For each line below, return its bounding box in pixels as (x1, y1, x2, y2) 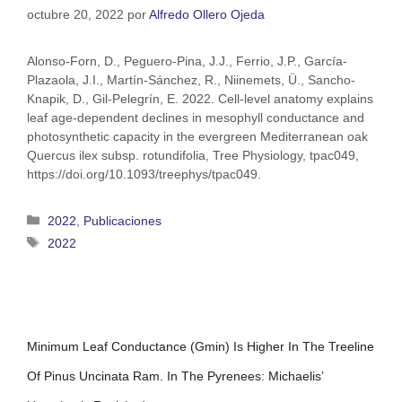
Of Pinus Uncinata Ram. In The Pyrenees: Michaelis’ (27, 368, 323, 383)
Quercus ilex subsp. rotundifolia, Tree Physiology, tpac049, (27, 147, 359, 162)
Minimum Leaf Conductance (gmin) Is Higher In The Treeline (27, 338, 374, 354)
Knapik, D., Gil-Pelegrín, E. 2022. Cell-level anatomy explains (27, 91, 373, 106)
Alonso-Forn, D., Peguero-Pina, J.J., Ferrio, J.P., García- (27, 53, 347, 68)
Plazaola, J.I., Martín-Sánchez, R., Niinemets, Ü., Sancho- (27, 72, 355, 87)
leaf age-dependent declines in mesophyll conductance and (27, 109, 364, 125)
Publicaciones (83, 213, 162, 228)
